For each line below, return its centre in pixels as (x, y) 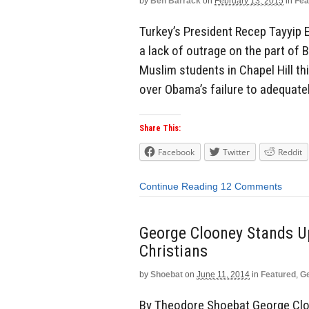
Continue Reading (179, 187)
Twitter (236, 152)
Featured (278, 274)
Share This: (160, 129)
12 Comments (251, 187)
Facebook (176, 152)
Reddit (290, 152)
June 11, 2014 (223, 274)
